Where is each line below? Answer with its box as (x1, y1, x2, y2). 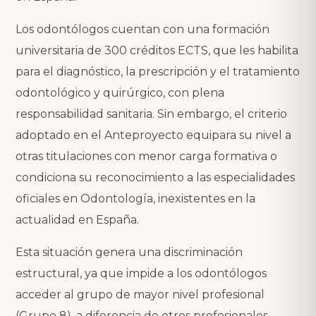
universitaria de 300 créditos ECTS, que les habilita (16, 43, 298, 57)
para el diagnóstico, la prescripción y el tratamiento (16, 64, 300, 78)
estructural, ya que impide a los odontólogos (16, 266, 267, 280)
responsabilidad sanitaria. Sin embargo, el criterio (16, 107, 287, 121)
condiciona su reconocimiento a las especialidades (16, 170, 295, 184)
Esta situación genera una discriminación (16, 245, 243, 259)
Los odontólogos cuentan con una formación (16, 22, 269, 36)
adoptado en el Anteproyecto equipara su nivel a (16, 128, 291, 142)
